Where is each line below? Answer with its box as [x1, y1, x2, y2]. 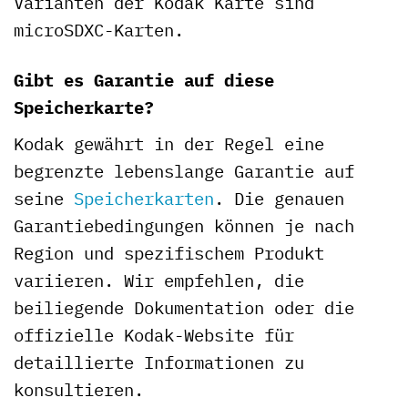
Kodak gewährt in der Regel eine [14, 131, 324, 155]
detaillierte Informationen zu [14, 350, 304, 373]
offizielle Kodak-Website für [14, 322, 294, 346]
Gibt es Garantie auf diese [14, 67, 274, 91]
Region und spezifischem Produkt [14, 240, 324, 264]
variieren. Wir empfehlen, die [14, 268, 304, 291]
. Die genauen [214, 186, 344, 209]
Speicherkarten [74, 186, 214, 209]
